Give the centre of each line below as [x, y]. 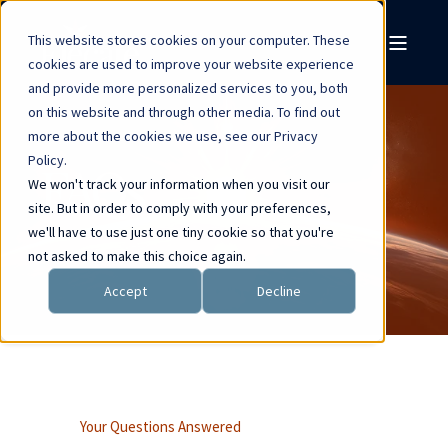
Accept [125, 291]
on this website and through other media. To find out [184, 112]
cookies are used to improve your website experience [191, 64]
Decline [279, 291]
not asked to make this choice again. [137, 256]
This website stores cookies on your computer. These [189, 40]
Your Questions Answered [160, 426]
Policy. [47, 160]
